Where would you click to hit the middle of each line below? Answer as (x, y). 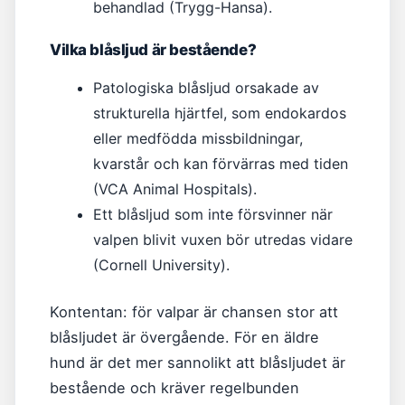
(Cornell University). (161, 265)
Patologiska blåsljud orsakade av (206, 88)
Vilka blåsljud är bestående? (153, 50)
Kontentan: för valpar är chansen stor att (194, 312)
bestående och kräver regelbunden (174, 388)
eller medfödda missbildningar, (198, 138)
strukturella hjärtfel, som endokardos (220, 113)
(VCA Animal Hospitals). (175, 189)
